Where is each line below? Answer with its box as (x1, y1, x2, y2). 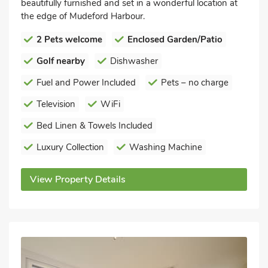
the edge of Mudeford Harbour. (21, 10, 145, 22)
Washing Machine (129, 141, 202, 153)
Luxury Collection (36, 141, 104, 153)
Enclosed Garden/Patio (127, 33, 223, 45)
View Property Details (30, 172, 126, 186)
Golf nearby (36, 54, 85, 67)
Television (36, 98, 75, 110)
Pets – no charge (161, 76, 229, 89)
